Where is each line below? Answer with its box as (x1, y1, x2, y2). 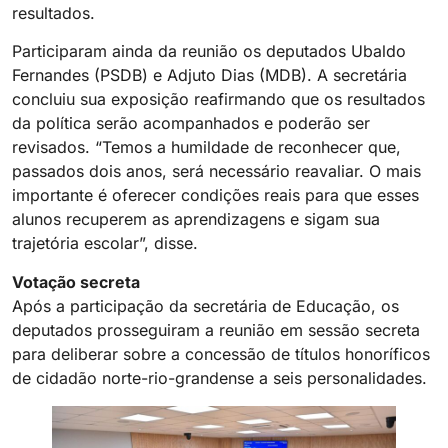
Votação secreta (12, 271, 140, 292)
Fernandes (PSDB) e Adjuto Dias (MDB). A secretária (12, 65, 407, 86)
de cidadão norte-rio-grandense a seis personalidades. (12, 367, 427, 388)
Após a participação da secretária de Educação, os (12, 295, 399, 316)
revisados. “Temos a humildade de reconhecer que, (12, 137, 401, 158)
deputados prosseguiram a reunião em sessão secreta (12, 319, 420, 340)
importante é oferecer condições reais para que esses (12, 185, 419, 206)
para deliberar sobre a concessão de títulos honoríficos (12, 343, 430, 364)
